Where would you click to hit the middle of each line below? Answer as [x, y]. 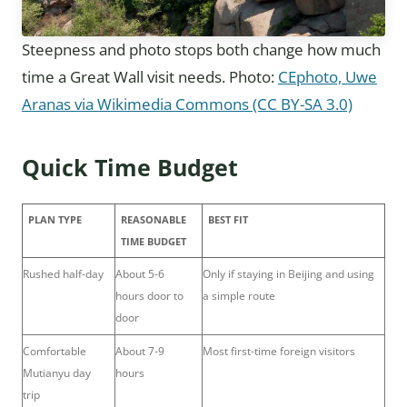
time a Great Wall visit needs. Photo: [150, 77]
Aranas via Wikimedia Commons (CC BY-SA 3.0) [187, 104]
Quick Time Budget [130, 167]
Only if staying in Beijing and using [288, 274]
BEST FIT [228, 219]
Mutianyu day [57, 373]
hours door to [149, 296]
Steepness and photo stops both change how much [201, 50]
